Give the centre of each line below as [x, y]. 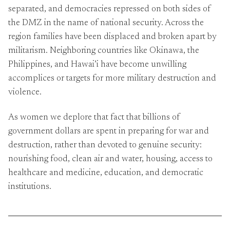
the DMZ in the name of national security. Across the [106, 24]
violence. [25, 93]
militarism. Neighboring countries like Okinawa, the [104, 51]
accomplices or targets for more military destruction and [112, 79]
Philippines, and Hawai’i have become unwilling [97, 65]
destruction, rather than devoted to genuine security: [105, 145]
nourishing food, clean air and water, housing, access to [110, 159]
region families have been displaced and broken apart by [112, 37]
